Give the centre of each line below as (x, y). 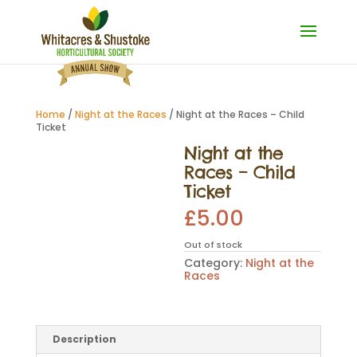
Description (84, 339)
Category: (215, 263)
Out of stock (214, 245)
